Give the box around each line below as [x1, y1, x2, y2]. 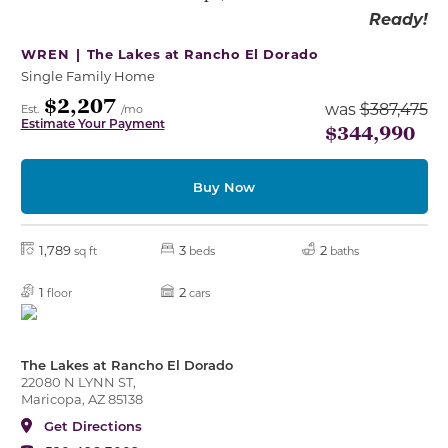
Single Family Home [20, 66, 155, 84]
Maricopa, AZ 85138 [20, 390, 143, 408]
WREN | [20, 44, 87, 62]
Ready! [368, 7, 428, 29]
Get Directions [43, 417, 142, 435]
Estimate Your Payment [20, 114, 165, 131]
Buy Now [193, 177, 255, 195]
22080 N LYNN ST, [20, 373, 136, 391]
